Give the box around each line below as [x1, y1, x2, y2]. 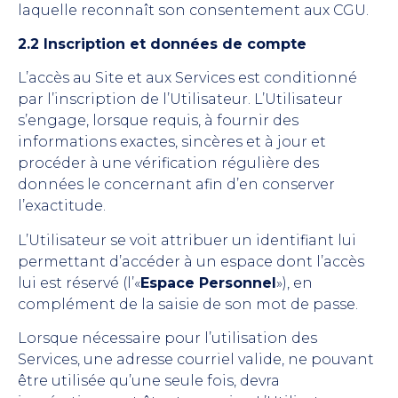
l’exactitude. [18, 197, 106, 215]
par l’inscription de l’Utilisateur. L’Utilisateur [18, 91, 343, 108]
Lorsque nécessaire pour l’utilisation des [18, 330, 317, 347]
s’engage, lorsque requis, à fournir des [18, 112, 298, 130]
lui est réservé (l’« [18, 274, 140, 291]
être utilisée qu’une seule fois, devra [18, 372, 280, 390]
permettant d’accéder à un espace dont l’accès [18, 252, 364, 270]
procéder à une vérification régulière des [18, 155, 319, 172]
